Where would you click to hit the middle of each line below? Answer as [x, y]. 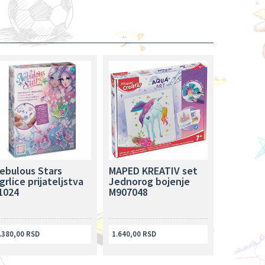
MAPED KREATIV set [153, 170]
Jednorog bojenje [149, 181]
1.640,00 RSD [134, 234]
